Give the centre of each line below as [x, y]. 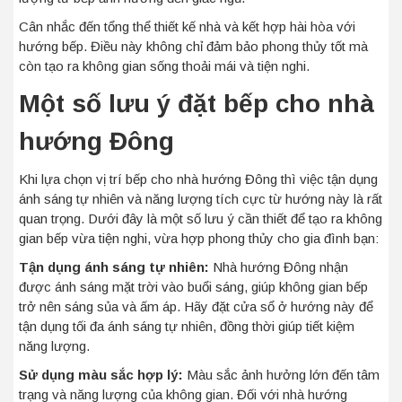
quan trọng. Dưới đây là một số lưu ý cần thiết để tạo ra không [201, 218]
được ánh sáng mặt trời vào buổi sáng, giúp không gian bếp [193, 287]
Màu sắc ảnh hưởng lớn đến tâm [281, 375]
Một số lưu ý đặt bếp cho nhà [197, 104]
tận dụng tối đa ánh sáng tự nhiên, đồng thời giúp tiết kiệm [187, 326]
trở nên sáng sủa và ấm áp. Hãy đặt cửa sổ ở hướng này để [196, 306]
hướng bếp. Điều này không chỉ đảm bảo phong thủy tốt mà [193, 46]
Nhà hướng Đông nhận [279, 267]
